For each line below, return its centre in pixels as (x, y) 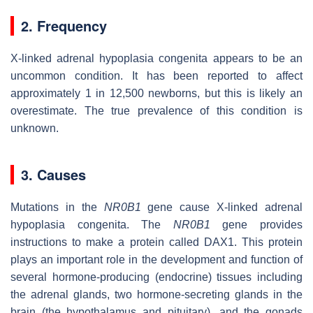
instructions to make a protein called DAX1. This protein (156, 242)
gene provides (256, 224)
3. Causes (53, 174)
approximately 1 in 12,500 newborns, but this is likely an (156, 93)
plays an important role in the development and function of (156, 259)
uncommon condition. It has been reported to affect (156, 75)
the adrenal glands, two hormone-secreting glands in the (156, 294)
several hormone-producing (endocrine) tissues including (156, 277)
